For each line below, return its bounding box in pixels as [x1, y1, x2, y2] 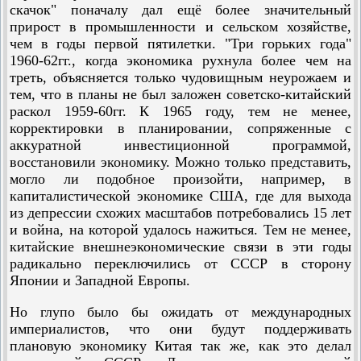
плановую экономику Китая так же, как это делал [10, 338, 351, 354]
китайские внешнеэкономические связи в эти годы [10, 239, 351, 255]
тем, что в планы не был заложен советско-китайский [10, 86, 351, 102]
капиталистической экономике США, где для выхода [10, 188, 351, 204]
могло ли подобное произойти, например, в [10, 171, 351, 187]
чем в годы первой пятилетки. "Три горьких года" [10, 35, 351, 52]
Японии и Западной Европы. [10, 272, 190, 288]
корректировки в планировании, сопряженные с [10, 120, 351, 136]
